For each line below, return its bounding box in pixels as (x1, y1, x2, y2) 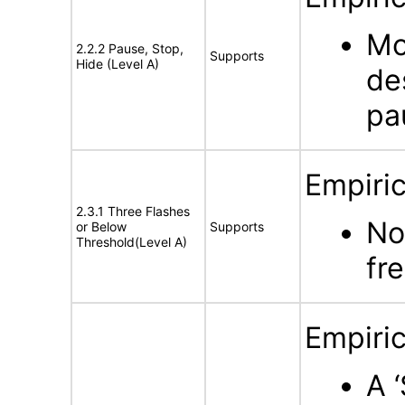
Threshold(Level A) (76, 234, 187, 250)
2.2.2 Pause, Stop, (76, 41, 184, 56)
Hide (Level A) (76, 56, 159, 71)
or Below (76, 219, 127, 234)
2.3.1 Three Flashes (76, 203, 190, 219)
